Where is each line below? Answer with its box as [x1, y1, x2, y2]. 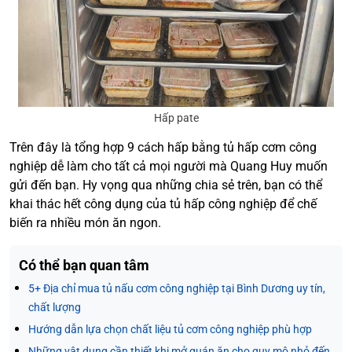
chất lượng [28, 301, 81, 313]
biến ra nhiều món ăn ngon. [9, 215, 161, 230]
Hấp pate [153, 112, 199, 124]
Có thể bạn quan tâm [19, 257, 149, 273]
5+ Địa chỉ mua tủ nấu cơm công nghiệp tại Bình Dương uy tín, [28, 282, 325, 295]
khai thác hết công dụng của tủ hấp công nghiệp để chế [9, 196, 317, 211]
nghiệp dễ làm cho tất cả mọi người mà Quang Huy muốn [9, 159, 328, 174]
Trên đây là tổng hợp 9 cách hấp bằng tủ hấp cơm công [9, 140, 317, 155]
